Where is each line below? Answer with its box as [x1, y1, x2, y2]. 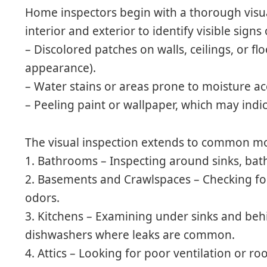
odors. [25, 190, 60, 206]
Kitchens [38, 209, 84, 225]
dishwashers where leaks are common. [25, 227, 235, 243]
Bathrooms [38, 153, 98, 169]
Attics [38, 246, 67, 262]
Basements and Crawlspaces [38, 172, 191, 188]
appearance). [25, 60, 97, 76]
